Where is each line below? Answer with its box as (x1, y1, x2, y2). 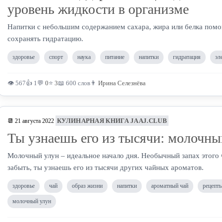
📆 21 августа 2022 (7, 117, 54, 124)
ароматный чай (151, 182, 188, 189)
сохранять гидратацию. (7, 35, 83, 43)
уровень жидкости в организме (7, 1, 189, 17)
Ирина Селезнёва (98, 79, 146, 87)
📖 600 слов (58, 79, 90, 87)
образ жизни (72, 182, 103, 189)
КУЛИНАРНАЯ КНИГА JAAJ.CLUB (57, 117, 167, 124)
